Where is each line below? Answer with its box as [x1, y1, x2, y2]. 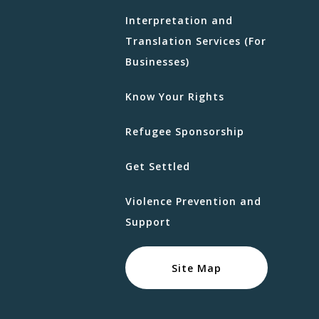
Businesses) [125, 54, 189, 68]
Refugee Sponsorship [125, 124, 244, 138]
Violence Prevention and [125, 194, 261, 208]
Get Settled [125, 159, 190, 173]
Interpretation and [125, 13, 233, 27]
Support [125, 214, 171, 229]
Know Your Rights [125, 89, 224, 103]
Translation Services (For [125, 33, 266, 48]
